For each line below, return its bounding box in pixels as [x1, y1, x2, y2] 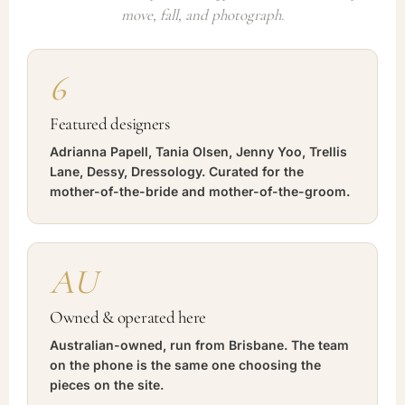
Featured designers [50, 112, 170, 134]
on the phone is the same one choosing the [50, 356, 321, 372]
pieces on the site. [50, 376, 164, 392]
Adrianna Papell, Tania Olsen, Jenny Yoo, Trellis [50, 143, 347, 159]
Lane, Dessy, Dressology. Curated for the [50, 163, 304, 179]
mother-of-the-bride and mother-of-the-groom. [50, 183, 350, 199]
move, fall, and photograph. [121, 5, 284, 24]
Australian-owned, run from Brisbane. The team [50, 336, 349, 353]
